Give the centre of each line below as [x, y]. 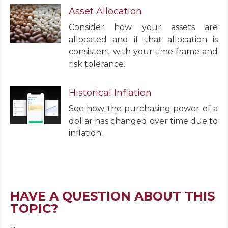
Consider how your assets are [143, 27]
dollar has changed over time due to [143, 121]
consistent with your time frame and [143, 52]
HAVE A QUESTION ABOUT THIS [112, 196]
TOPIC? [34, 209]
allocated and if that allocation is [143, 40]
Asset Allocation [105, 11]
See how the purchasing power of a [143, 109]
